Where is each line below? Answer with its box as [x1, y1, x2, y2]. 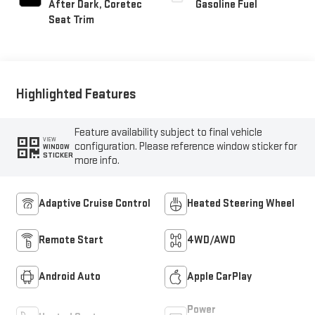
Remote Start [38, 233, 103, 247]
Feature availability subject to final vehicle [75, 126, 263, 140]
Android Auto [38, 269, 101, 283]
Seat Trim [48, 13, 94, 27]
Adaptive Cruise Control [38, 196, 150, 210]
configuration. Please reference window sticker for [75, 140, 297, 154]
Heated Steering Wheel [187, 196, 295, 210]
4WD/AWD [187, 233, 236, 247]
